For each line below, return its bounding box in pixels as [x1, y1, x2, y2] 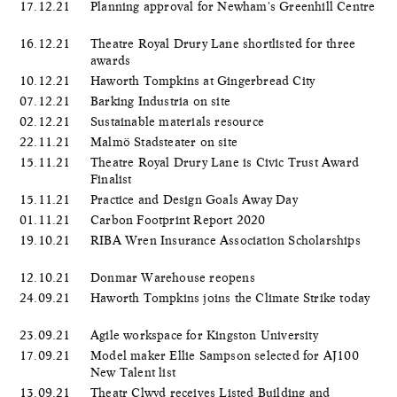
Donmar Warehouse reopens [90, 269, 259, 284]
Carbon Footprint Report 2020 [90, 212, 269, 227]
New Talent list [90, 364, 180, 379]
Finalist [90, 171, 136, 186]
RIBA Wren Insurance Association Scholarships [90, 232, 361, 247]
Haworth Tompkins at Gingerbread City [90, 73, 319, 88]
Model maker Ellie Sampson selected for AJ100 [90, 347, 359, 362]
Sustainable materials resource [90, 113, 269, 128]
